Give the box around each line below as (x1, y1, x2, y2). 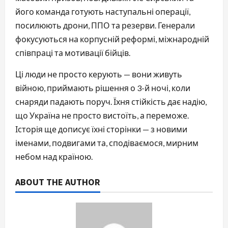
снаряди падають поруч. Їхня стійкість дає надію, (15, 96, 207, 106)
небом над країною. (15, 151, 93, 161)
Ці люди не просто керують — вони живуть (15, 69, 182, 79)
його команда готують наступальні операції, (15, 6, 190, 16)
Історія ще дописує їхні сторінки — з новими (15, 124, 187, 134)
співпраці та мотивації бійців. (15, 47, 130, 58)
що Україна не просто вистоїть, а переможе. (15, 110, 189, 120)
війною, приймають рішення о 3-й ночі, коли (15, 82, 190, 93)
